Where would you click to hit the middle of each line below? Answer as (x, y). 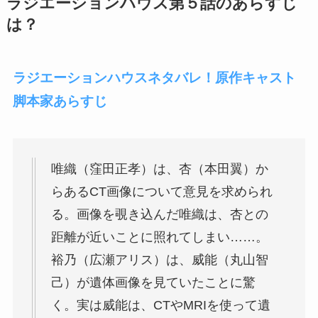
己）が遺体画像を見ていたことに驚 (153, 282)
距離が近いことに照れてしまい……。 (159, 237)
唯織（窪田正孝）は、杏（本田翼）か (159, 169)
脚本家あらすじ (60, 101)
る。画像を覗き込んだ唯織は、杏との (159, 214)
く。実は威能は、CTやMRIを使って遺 (160, 305)
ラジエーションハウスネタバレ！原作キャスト (154, 77)
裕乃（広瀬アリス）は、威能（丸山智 (159, 259)
